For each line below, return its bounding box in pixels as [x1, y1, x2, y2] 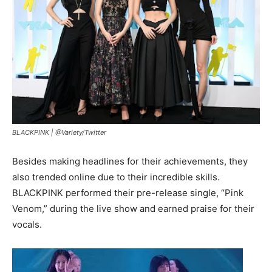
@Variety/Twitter [55, 128, 106, 137]
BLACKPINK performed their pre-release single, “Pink [12, 187, 243, 199]
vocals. [12, 219, 42, 231]
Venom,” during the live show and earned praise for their [12, 203, 254, 215]
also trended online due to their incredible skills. [12, 171, 220, 183]
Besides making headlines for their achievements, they [12, 155, 248, 168]
